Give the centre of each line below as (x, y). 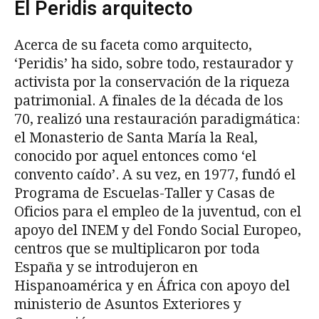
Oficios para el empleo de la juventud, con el (158, 212)
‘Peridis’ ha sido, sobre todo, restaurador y (154, 64)
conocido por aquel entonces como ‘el (135, 157)
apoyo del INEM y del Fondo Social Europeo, (158, 231)
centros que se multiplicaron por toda (137, 249)
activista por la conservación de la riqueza (152, 83)
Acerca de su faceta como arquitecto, (133, 46)
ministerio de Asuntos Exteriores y (128, 305)
